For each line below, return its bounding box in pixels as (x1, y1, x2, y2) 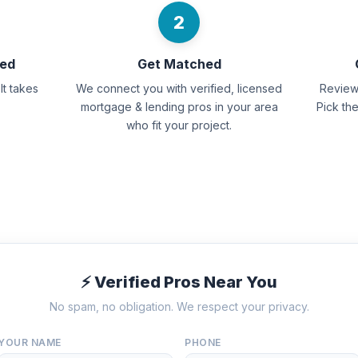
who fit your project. (126, 118, 232, 132)
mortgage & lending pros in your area (80, 100, 278, 113)
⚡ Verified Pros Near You (81, 272, 277, 292)
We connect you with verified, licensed (76, 82, 282, 95)
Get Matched (137, 56, 221, 72)
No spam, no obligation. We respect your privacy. (49, 300, 309, 313)
